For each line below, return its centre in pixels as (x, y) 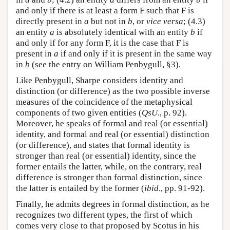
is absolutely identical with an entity (122, 32)
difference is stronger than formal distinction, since (109, 177)
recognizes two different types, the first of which (104, 215)
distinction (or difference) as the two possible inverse (113, 91)
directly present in (50, 21)
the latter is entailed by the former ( (80, 188)
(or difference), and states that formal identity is (103, 145)
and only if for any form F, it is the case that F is (102, 43)
